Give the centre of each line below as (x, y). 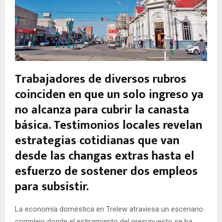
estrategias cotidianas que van (97, 141)
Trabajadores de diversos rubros (101, 80)
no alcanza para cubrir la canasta (102, 110)
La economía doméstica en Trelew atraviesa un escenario (109, 209)
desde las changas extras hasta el (105, 156)
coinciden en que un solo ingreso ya (109, 95)
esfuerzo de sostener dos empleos (106, 172)
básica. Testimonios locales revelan (109, 126)
